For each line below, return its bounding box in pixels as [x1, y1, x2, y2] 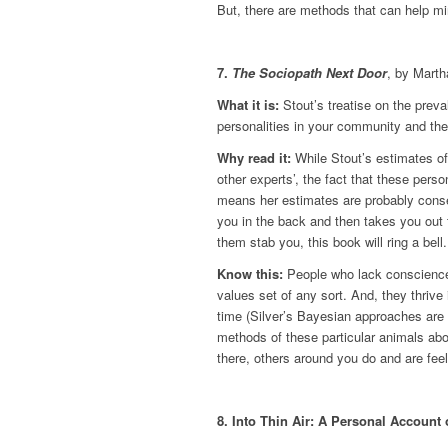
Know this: [217, 264, 283, 284]
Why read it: [217, 148, 291, 168]
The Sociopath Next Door [232, 63, 387, 83]
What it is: [217, 95, 279, 115]
